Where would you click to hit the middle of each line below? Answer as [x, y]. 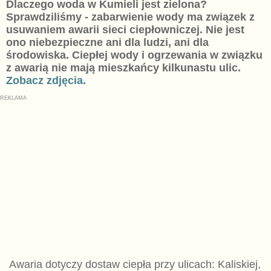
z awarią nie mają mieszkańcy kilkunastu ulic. [123, 67]
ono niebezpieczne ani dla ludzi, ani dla [107, 42]
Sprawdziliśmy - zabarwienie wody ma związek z [130, 17]
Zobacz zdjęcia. [46, 80]
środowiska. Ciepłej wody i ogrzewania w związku [134, 55]
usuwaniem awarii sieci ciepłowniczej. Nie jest [125, 29]
